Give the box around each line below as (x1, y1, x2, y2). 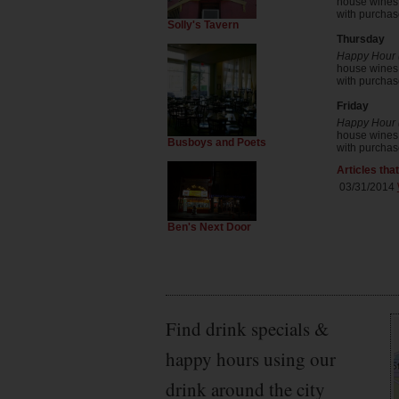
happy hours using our (166, 346, 336, 371)
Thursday (336, 33, 385, 45)
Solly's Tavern (167, 19, 239, 32)
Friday (336, 100, 369, 112)
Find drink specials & (166, 315, 329, 341)
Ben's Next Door (167, 220, 251, 233)
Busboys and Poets (167, 136, 266, 150)
